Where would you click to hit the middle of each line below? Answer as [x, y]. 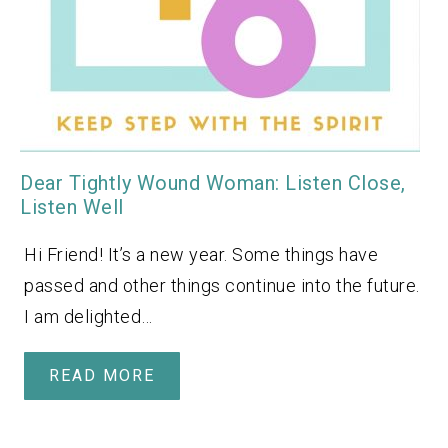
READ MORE [102, 375]
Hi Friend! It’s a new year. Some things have [201, 254]
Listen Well [72, 206]
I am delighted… [88, 316]
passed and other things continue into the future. [222, 285]
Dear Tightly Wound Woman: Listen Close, [213, 182]
